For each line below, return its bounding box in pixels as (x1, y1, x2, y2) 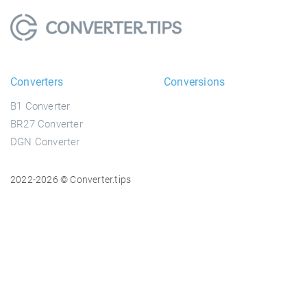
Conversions (164, 75, 225, 88)
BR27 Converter (10, 117, 83, 130)
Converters (10, 75, 63, 88)
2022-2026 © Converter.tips (10, 173, 132, 185)
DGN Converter (10, 135, 80, 148)
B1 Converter (10, 99, 71, 112)
